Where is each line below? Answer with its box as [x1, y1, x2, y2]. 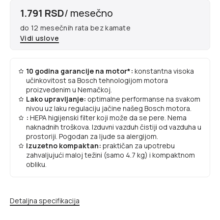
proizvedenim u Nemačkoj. [26, 84, 112, 94]
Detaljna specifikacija [10, 195, 80, 205]
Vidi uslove [20, 33, 59, 43]
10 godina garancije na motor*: [26, 66, 135, 76]
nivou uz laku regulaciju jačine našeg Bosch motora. [26, 103, 192, 113]
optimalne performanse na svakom [87, 94, 200, 104]
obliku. [26, 159, 47, 169]
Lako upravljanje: [26, 94, 87, 104]
